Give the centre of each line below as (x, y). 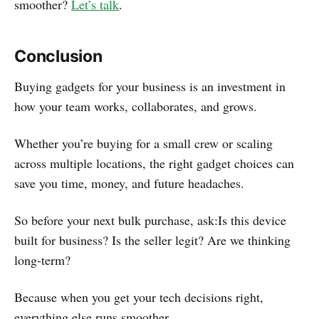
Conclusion (58, 57)
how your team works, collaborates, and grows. (138, 106)
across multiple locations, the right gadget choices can (154, 163)
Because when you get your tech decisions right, (139, 297)
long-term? (42, 260)
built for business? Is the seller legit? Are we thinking (152, 240)
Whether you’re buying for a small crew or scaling (143, 143)
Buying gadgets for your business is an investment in (150, 87)
